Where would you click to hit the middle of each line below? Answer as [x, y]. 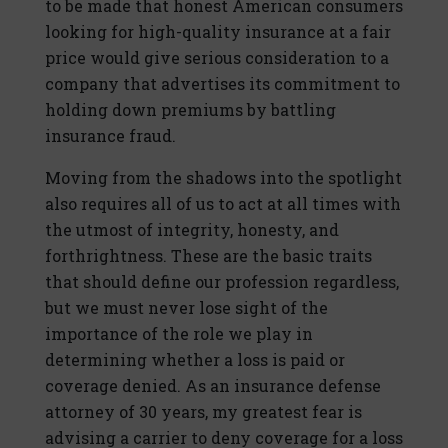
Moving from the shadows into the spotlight [223, 178]
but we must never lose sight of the [186, 308]
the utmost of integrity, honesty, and [192, 230]
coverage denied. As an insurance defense [213, 386]
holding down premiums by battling [190, 110]
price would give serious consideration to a [217, 58]
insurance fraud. [110, 136]
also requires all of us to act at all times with [223, 204]
